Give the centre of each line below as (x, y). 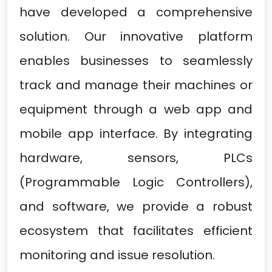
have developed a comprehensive (136, 12)
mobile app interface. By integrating (136, 133)
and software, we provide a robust (136, 206)
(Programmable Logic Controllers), (136, 182)
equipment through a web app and (136, 109)
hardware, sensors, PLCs (136, 158)
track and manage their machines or (136, 85)
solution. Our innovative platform (136, 36)
